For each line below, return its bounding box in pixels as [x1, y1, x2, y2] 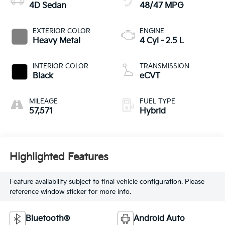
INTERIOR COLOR [32, 62, 88, 70]
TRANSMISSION [140, 62, 189, 70]
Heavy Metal [32, 36, 80, 46]
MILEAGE [29, 97, 58, 105]
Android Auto [134, 213, 185, 223]
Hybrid [140, 106, 166, 116]
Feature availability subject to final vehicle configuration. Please [9, 177, 204, 186]
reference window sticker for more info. [9, 187, 131, 196]
